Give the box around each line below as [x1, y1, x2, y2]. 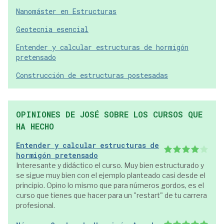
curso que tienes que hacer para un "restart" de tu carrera [16, 191, 207, 199]
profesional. [16, 201, 55, 209]
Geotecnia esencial [16, 24, 88, 34]
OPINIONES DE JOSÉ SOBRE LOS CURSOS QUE [16, 109, 202, 119]
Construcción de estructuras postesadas [16, 70, 168, 80]
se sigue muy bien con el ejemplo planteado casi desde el [16, 171, 205, 179]
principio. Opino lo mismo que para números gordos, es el [16, 181, 204, 189]
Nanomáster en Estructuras [16, 6, 116, 16]
